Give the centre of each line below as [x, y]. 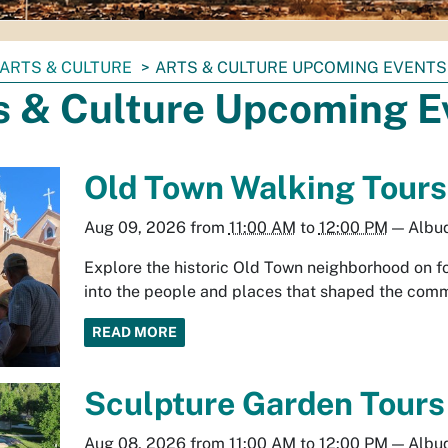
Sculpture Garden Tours [264, 403]
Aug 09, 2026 [134, 227]
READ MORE [134, 332]
